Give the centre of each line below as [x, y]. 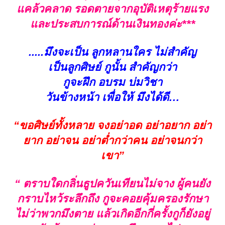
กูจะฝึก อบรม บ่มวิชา [113, 82]
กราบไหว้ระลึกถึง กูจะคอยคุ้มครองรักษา [113, 199]
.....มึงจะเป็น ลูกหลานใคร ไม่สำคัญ [113, 52]
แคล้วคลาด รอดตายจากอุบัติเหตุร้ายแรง [113, 9]
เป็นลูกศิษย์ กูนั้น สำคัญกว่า [113, 67]
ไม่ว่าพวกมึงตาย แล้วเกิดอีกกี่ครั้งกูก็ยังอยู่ [113, 214]
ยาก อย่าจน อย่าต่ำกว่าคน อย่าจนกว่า [113, 141]
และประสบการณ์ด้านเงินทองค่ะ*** [113, 24]
